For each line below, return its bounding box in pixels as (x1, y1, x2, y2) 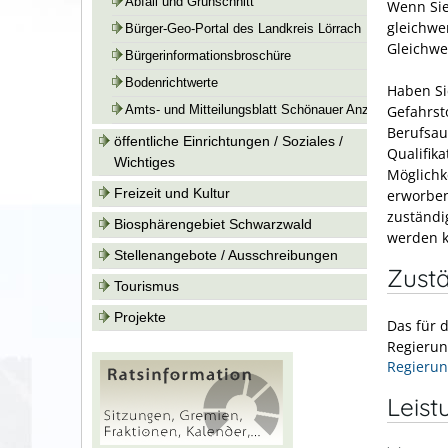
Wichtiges (114, 154, 175, 170)
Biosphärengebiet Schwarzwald (114, 216, 312, 232)
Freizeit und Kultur (114, 185, 230, 201)
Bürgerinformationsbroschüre (125, 49, 291, 63)
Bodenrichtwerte (125, 76, 218, 90)
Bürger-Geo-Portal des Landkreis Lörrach (125, 22, 361, 36)
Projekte (114, 309, 166, 325)
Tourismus (114, 278, 179, 294)
